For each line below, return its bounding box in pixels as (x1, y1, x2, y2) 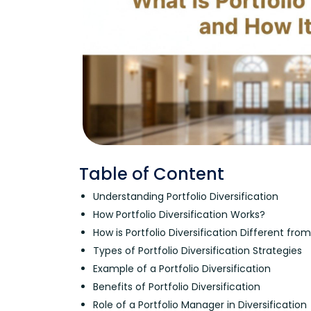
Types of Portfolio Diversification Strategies (93, 243, 302, 258)
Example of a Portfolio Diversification (93, 261, 271, 276)
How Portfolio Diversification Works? (93, 207, 265, 221)
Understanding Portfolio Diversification (93, 189, 278, 203)
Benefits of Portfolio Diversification (93, 279, 260, 294)
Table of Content (79, 162, 224, 185)
